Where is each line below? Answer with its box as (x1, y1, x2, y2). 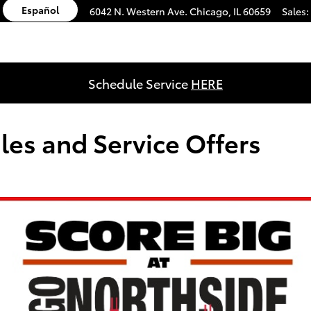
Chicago (190, 4, 228, 18)
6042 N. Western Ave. (90, 4, 187, 18)
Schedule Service (88, 74, 191, 92)
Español (22, 2, 59, 17)
